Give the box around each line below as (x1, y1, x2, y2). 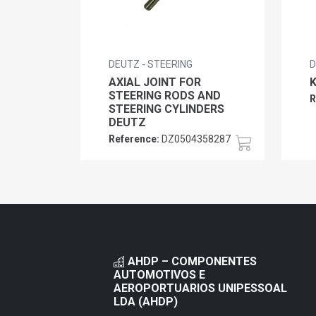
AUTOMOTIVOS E (113, 267, 205, 281)
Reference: (109, 133, 159, 145)
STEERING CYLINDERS (109, 102, 224, 116)
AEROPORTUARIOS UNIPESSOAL (113, 281, 287, 295)
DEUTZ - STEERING (109, 58, 193, 70)
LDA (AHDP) (113, 294, 178, 308)
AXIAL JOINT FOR (109, 75, 201, 89)
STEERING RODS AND (109, 88, 221, 102)
